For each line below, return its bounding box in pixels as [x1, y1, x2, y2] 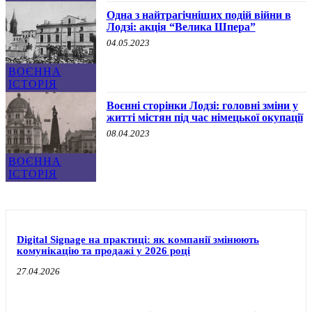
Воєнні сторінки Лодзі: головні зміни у [106, 99, 298, 111]
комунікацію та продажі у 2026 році [17, 245, 190, 257]
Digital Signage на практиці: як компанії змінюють [17, 234, 259, 246]
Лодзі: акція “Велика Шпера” [106, 20, 256, 33]
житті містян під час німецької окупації [106, 111, 303, 123]
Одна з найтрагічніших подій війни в [106, 8, 291, 21]
